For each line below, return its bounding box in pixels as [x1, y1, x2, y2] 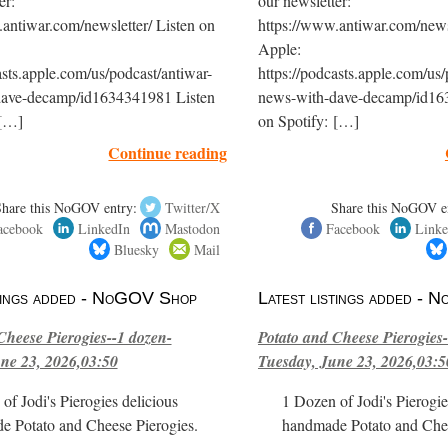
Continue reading [108, 140, 228, 164]
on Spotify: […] [257, 109, 359, 132]
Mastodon [165, 218, 221, 238]
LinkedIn [78, 218, 131, 238]
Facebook [325, 218, 380, 238]
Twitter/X [165, 197, 221, 217]
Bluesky [114, 239, 160, 259]
